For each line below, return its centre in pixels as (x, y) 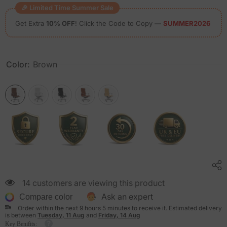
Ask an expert (127, 197)
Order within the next (49, 208)
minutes (118, 208)
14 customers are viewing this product (93, 183)
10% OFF (61, 24)
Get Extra (31, 24)
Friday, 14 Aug (119, 215)
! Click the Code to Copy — (119, 24)
